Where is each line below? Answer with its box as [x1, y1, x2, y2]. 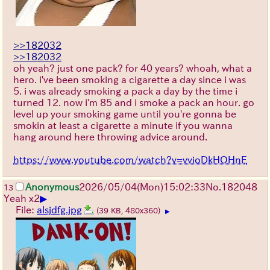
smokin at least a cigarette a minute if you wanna [13, 120, 233, 130]
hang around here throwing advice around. [13, 131, 207, 142]
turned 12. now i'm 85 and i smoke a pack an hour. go [13, 97, 254, 107]
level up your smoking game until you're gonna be [13, 108, 236, 119]
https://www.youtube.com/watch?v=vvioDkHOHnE [13, 154, 247, 165]
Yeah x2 [4, 193, 40, 203]
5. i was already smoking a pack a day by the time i [13, 86, 237, 96]
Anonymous [25, 181, 79, 192]
